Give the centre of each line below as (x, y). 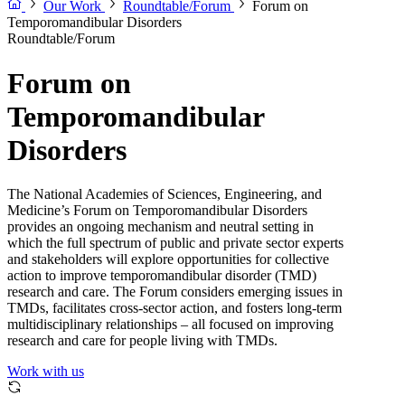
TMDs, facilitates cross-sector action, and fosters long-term (174, 308)
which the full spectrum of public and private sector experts (175, 243)
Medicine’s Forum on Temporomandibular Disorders (157, 211)
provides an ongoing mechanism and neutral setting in (160, 227)
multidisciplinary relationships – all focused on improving (170, 325)
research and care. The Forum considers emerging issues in (175, 292)
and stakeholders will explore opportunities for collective (168, 259)
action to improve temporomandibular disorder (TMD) (162, 276)
